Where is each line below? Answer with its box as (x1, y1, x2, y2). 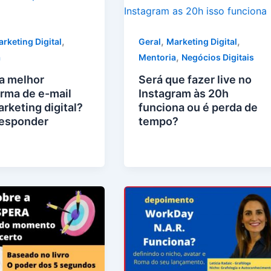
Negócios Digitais (181, 52, 255, 62)
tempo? (139, 114, 179, 128)
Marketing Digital (166, 36, 238, 47)
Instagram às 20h (139, 87, 229, 100)
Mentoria (139, 52, 177, 62)
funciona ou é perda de (139, 100, 258, 114)
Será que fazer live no (139, 73, 252, 86)
